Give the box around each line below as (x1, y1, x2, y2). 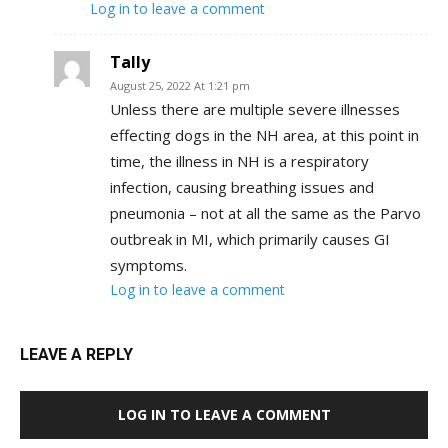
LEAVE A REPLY (20, 344, 133, 364)
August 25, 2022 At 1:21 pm (110, 77, 250, 93)
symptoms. (110, 254, 187, 275)
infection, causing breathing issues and (110, 176, 374, 197)
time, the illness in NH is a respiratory (110, 150, 369, 171)
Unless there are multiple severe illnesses (110, 98, 400, 119)
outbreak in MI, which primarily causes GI (110, 228, 390, 249)
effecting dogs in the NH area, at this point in (110, 124, 419, 145)
